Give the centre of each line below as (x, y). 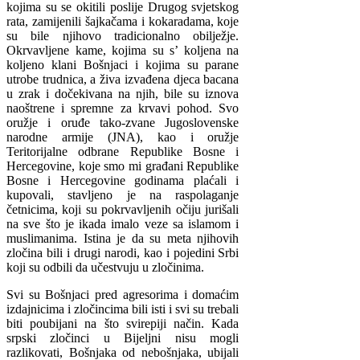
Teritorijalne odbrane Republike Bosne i (123, 152)
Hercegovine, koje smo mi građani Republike (123, 166)
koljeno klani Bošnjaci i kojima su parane (123, 65)
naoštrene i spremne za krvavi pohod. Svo (123, 108)
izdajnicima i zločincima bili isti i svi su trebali (123, 309)
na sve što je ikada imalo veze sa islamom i (123, 224)
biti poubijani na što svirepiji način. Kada (123, 324)
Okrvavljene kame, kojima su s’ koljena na (123, 51)
